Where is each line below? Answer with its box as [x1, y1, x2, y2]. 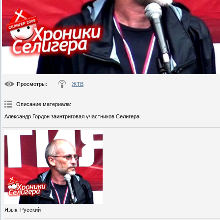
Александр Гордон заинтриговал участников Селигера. [4, 113, 141, 120]
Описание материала [16, 101, 70, 108]
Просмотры [17, 81, 46, 87]
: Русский [17, 207, 41, 213]
